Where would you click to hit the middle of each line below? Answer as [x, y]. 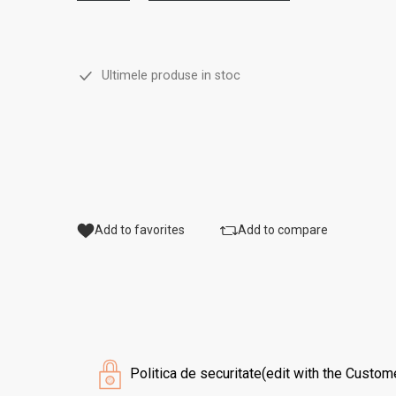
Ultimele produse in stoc [168, 76]
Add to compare [283, 230]
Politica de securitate [196, 374]
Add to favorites [140, 230]
